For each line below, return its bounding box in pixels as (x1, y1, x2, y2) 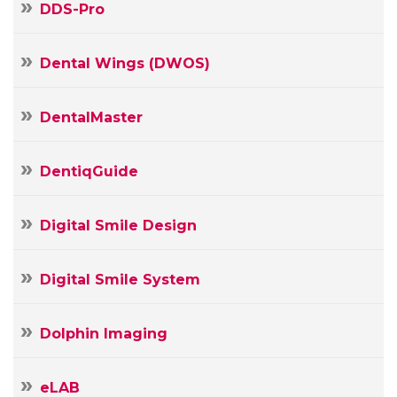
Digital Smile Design (40, 217, 197, 235)
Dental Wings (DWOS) (40, 55, 210, 73)
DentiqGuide (40, 163, 138, 181)
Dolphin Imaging (40, 325, 167, 343)
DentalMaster (40, 109, 143, 127)
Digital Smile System (40, 271, 200, 289)
